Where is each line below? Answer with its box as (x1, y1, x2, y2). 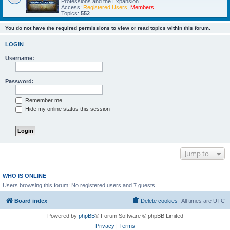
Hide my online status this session (24, 106, 110, 112)
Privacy (95, 222, 114, 229)
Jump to (185, 148, 209, 158)
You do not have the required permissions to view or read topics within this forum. (5, 25, 210, 31)
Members (130, 4, 154, 10)
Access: (61, 4, 83, 10)
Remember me (24, 97, 62, 103)
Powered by (47, 213, 79, 219)
